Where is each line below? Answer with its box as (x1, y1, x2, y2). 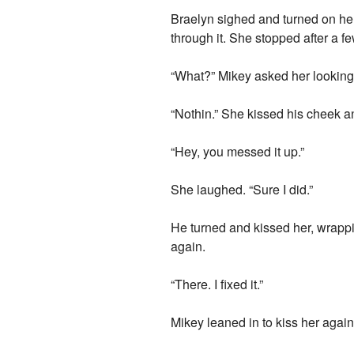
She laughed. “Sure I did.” (171, 179, 314, 198)
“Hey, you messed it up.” (171, 141, 305, 160)
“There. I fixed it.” (171, 274, 264, 293)
